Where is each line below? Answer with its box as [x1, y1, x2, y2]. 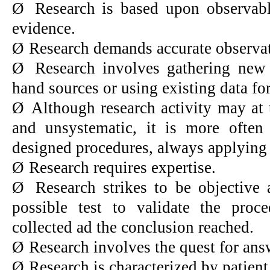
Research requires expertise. [29, 158, 216, 177]
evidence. [12, 19, 75, 37]
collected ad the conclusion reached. [12, 218, 254, 236]
